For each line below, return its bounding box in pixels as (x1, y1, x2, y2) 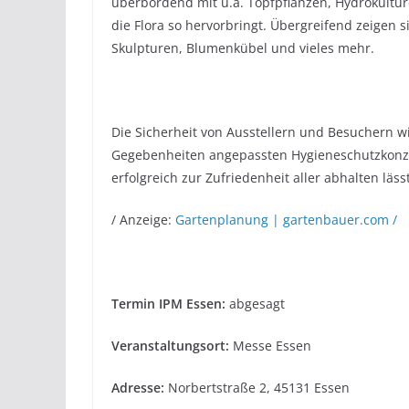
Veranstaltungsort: (111, 337, 229, 355)
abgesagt (225, 295, 285, 313)
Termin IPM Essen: (111, 295, 225, 313)
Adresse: (111, 379, 164, 397)
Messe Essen (229, 337, 311, 355)
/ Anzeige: (111, 211, 175, 229)
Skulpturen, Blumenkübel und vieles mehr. (111, 39, 374, 58)
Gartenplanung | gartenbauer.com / (175, 211, 397, 229)
